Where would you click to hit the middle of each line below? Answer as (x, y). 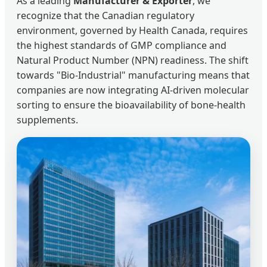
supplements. (47, 119)
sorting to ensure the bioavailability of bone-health (131, 105)
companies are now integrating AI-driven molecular (133, 90)
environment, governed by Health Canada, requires (132, 30)
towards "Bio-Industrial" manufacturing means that (133, 75)
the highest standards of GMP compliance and (122, 45)
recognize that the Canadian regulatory (105, 15)
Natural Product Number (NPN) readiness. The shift (133, 60)
